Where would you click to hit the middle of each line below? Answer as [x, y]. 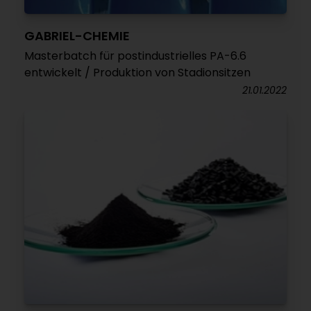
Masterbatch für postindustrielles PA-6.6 [135, 56]
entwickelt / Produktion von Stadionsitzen [137, 73]
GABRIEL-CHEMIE [77, 36]
